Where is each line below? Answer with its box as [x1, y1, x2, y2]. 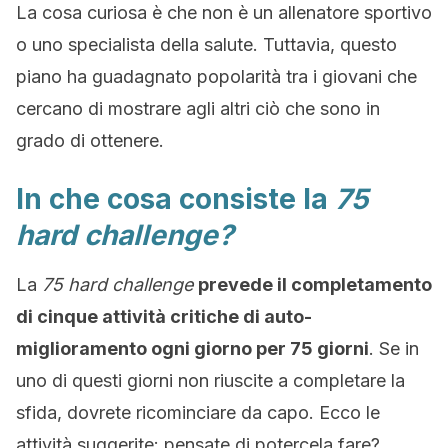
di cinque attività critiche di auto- [16, 306, 312, 327]
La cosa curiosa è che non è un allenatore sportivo [16, 2, 432, 23]
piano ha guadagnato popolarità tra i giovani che [16, 66, 417, 87]
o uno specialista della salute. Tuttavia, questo [16, 34, 397, 55]
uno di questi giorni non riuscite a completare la [16, 370, 405, 391]
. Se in [369, 338, 419, 359]
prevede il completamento [198, 274, 432, 295]
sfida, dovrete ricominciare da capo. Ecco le [16, 402, 380, 423]
